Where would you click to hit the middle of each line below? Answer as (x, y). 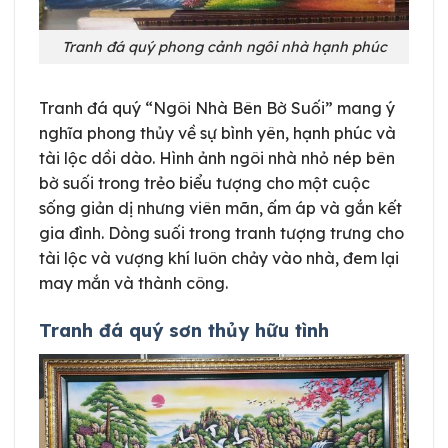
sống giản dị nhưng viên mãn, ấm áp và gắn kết (220, 208)
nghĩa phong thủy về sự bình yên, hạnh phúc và (217, 133)
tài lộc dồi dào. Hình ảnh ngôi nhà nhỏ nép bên (217, 158)
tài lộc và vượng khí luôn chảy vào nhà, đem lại (219, 258)
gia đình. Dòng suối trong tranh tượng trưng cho (221, 233)
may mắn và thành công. (133, 283)
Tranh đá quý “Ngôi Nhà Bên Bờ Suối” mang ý (217, 108)
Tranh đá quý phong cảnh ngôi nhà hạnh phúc (224, 46)
